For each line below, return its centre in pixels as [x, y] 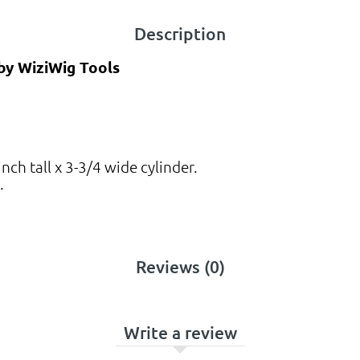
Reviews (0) [180, 266]
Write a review [180, 332]
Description [180, 33]
